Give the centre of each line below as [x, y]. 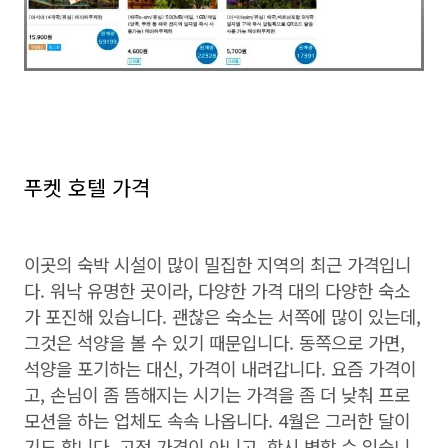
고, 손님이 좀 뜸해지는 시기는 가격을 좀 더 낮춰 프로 [217, 394]
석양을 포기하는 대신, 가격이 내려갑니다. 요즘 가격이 [220, 368]
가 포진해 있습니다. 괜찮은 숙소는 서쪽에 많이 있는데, [222, 316]
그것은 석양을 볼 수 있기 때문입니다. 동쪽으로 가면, [214, 342]
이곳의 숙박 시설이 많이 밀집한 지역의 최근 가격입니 [217, 264]
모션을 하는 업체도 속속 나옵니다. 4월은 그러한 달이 [217, 420]
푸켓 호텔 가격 [87, 187]
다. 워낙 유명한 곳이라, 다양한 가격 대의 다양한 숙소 [217, 290]
